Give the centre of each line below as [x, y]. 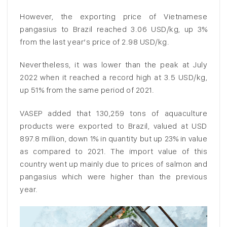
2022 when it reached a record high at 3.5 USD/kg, [113, 78]
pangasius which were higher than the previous [113, 177]
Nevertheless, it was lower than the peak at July [113, 65]
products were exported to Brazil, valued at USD [113, 126]
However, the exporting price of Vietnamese [113, 16]
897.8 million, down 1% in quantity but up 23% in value [113, 139]
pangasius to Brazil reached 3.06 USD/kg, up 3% [113, 29]
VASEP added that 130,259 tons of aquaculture [113, 113]
